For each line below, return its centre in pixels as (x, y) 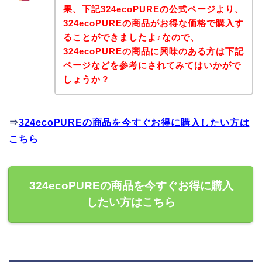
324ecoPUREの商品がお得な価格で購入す (153, 23)
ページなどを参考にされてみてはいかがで (152, 65)
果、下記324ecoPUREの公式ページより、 (153, 9)
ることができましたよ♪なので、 (131, 37)
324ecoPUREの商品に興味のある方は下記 (153, 51)
